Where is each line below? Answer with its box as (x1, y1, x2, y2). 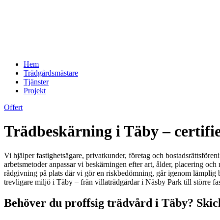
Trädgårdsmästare (24, 69, 78, 77)
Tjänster (24, 78, 49, 86)
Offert (4, 103, 23, 111)
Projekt (24, 86, 46, 95)
